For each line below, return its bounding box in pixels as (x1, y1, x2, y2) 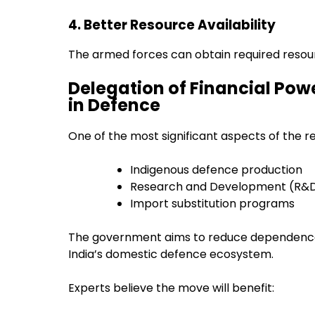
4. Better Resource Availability (68, 15, 276, 34)
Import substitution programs (130, 195, 295, 212)
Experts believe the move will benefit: (68, 280, 274, 297)
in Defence (68, 94, 160, 117)
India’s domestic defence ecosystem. (68, 246, 274, 263)
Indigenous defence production (130, 162, 302, 179)
